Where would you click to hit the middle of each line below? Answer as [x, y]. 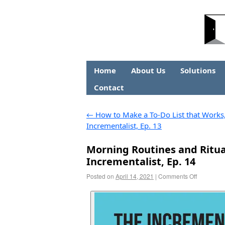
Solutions [198, 70]
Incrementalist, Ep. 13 [124, 125]
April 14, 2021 [135, 176]
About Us [148, 70]
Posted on [100, 176]
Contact [109, 87]
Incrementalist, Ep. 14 [141, 161]
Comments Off [178, 176]
